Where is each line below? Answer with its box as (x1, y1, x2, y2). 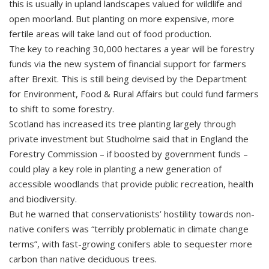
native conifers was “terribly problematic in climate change (9, 223, 249, 235)
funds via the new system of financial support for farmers (9, 58, 246, 70)
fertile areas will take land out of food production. (9, 28, 211, 40)
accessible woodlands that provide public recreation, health (9, 178, 253, 190)
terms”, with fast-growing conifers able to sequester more (9, 238, 252, 250)
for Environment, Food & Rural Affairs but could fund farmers (9, 88, 259, 100)
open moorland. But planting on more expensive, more (9, 13, 234, 25)
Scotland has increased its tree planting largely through (9, 118, 236, 130)
